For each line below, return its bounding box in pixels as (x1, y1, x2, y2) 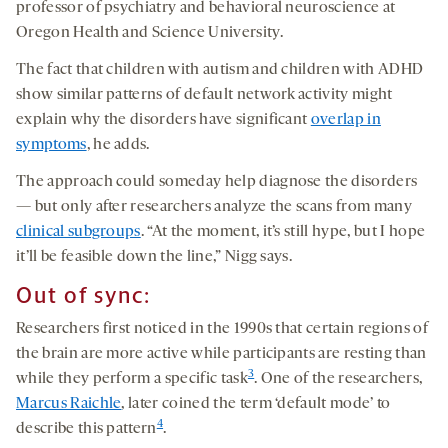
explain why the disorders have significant (16, 112, 311, 129)
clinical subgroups (16, 224, 141, 241)
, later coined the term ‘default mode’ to (121, 396, 391, 413)
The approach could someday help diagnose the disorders (16, 174, 418, 191)
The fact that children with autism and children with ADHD (16, 62, 424, 79)
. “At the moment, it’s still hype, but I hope (140, 224, 426, 241)
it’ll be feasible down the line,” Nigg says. (16, 249, 293, 266)
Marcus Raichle (16, 396, 122, 413)
